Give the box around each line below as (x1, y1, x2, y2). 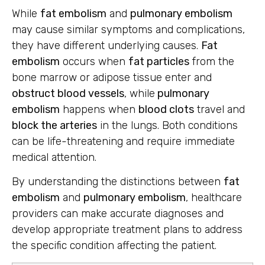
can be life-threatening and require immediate (12, 134, 235, 148)
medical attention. (12, 150, 96, 164)
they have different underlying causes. (12, 38, 201, 52)
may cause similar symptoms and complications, (12, 22, 245, 36)
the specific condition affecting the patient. (12, 239, 216, 253)
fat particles (128, 54, 189, 68)
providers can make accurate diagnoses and (12, 207, 224, 221)
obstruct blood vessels (12, 86, 124, 100)
